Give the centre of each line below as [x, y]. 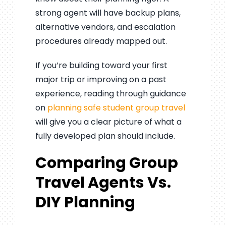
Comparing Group [106, 163]
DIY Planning [85, 202]
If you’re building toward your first [101, 65]
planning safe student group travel [116, 107]
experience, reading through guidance [110, 93]
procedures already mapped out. [101, 41]
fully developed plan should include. [105, 136]
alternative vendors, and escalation [105, 27]
